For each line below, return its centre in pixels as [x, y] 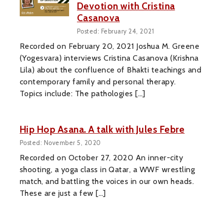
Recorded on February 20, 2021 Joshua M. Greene [110, 46]
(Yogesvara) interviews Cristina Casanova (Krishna [109, 58]
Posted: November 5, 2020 [60, 143]
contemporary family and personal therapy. [98, 82]
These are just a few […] [63, 193]
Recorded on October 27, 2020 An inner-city [102, 157]
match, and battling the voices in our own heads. [107, 181]
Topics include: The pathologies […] [83, 93]
